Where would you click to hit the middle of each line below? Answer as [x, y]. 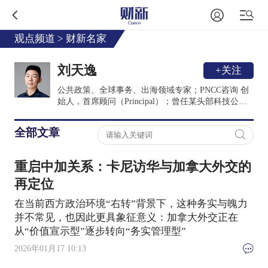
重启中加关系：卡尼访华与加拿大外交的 [133, 167]
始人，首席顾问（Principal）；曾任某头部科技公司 [152, 101]
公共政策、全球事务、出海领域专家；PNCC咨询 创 [153, 89]
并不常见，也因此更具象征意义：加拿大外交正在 [126, 217]
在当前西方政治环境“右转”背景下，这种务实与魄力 [131, 203]
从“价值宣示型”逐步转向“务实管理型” [100, 231]
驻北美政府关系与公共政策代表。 [120, 112]
